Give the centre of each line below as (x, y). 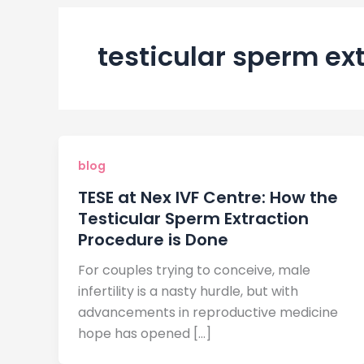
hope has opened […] (145, 333)
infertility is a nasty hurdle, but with (188, 291)
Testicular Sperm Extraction (193, 218)
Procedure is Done (153, 239)
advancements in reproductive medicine (208, 312)
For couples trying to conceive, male (194, 270)
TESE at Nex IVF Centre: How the (208, 197)
